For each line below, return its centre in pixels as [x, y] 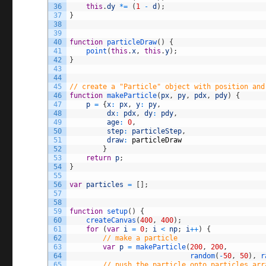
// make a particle [140, 238]
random [203, 256]
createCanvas [111, 220]
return [99, 158]
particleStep [157, 131]
